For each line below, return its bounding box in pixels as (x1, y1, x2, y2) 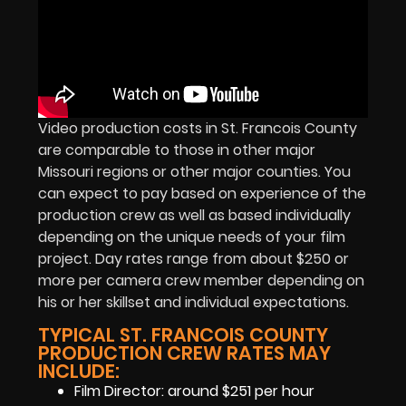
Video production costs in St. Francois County (38, 117, 357, 139)
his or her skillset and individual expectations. (38, 291, 349, 313)
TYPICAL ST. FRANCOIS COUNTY (38, 322, 328, 349)
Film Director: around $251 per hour (74, 381, 314, 402)
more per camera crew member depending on (38, 269, 364, 291)
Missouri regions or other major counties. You (38, 160, 351, 182)
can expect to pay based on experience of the (38, 182, 366, 204)
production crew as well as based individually (38, 204, 351, 226)
